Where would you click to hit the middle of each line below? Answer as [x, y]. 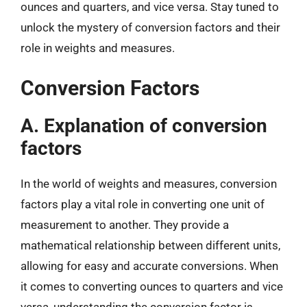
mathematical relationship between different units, [150, 245]
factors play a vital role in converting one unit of [143, 204]
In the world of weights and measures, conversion [149, 183]
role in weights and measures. [98, 48]
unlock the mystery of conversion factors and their [150, 27]
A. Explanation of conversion [144, 125]
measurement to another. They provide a [125, 224]
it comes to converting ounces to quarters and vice [152, 286]
